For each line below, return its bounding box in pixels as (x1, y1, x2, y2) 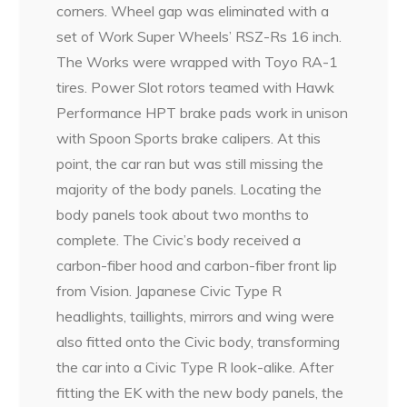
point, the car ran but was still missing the (56, 154, 324, 174)
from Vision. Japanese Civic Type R (56, 282, 283, 301)
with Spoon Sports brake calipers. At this (56, 129, 322, 148)
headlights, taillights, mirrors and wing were (56, 307, 335, 326)
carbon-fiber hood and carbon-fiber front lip (56, 256, 338, 275)
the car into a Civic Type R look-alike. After (56, 358, 334, 377)
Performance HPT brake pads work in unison (56, 104, 349, 123)
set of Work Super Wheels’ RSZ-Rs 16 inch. (56, 27, 342, 46)
